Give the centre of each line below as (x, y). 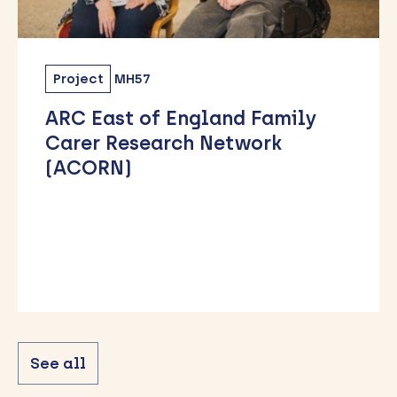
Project (78, 78)
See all (58, 363)
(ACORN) (89, 168)
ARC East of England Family (181, 119)
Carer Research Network (164, 144)
